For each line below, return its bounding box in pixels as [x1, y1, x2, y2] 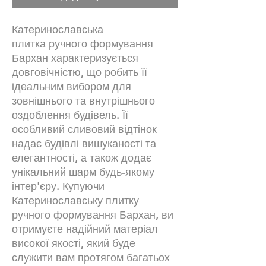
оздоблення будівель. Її [12, 107, 128, 122]
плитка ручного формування [12, 36, 153, 50]
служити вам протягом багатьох [12, 250, 170, 264]
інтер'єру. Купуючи [12, 179, 104, 193]
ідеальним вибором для [12, 79, 131, 93]
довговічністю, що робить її [12, 65, 147, 79]
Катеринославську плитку [12, 193, 139, 207]
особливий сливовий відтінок [12, 122, 157, 136]
